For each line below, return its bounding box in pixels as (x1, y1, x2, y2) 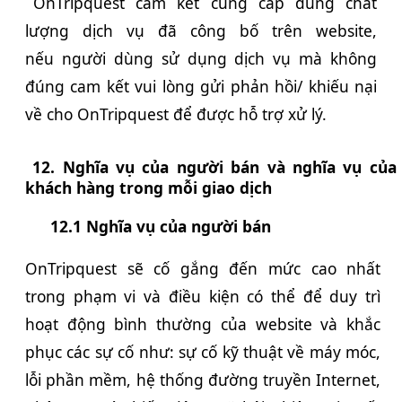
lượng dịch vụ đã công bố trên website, (25, 20, 377, 42)
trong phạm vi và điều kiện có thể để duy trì (25, 285, 381, 308)
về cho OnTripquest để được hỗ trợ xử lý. (25, 103, 327, 126)
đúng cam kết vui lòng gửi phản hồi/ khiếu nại (25, 75, 377, 98)
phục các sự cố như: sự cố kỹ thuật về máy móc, (25, 341, 381, 363)
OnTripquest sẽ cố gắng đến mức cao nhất (25, 258, 381, 280)
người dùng (61, 48, 153, 70)
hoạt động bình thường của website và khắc (25, 313, 381, 336)
